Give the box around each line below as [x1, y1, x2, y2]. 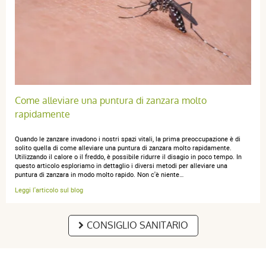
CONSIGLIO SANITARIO [86, 218, 188, 232]
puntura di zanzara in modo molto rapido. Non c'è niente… [15, 169, 183, 179]
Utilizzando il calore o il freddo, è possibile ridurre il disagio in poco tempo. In [15, 151, 242, 161]
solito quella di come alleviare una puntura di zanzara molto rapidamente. [15, 142, 232, 152]
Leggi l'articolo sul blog [15, 185, 83, 194]
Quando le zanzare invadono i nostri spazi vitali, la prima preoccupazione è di [15, 134, 240, 143]
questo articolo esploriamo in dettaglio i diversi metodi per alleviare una [15, 160, 227, 170]
